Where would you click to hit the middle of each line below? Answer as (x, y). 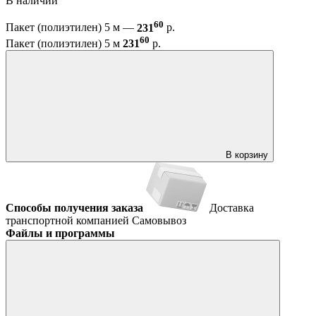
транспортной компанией (69, 220)
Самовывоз (159, 220)
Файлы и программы (60, 233)
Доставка (232, 207)
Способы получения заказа (74, 207)
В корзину (247, 154)
